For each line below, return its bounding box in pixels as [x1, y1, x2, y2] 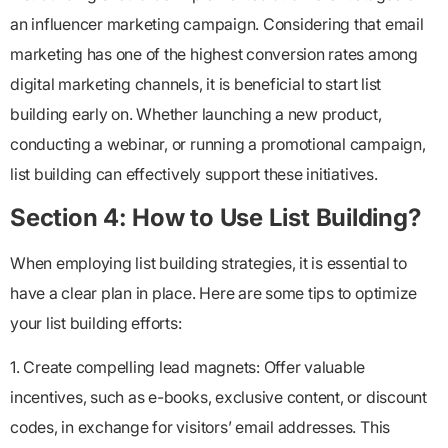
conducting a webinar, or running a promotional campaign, [10, 134, 426, 155]
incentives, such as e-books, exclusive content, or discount [10, 386, 427, 407]
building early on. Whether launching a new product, [10, 104, 382, 125]
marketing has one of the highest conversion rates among [10, 44, 418, 65]
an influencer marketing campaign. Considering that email [10, 14, 424, 35]
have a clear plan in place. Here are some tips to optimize [10, 282, 418, 303]
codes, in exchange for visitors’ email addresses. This [10, 416, 391, 437]
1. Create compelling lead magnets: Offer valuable [10, 356, 366, 377]
